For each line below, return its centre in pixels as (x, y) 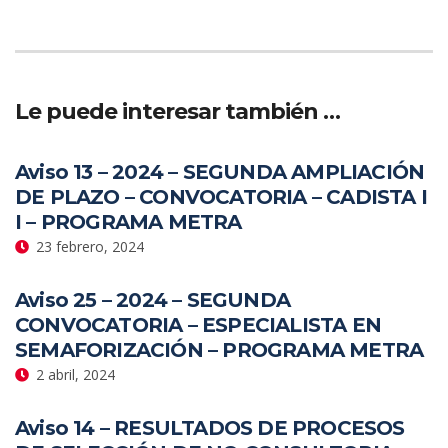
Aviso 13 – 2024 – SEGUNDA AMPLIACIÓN (220, 171)
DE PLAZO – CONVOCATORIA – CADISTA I (221, 196)
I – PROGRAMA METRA (128, 221)
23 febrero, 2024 (90, 246)
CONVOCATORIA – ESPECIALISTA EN (198, 324)
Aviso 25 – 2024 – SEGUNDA (152, 299)
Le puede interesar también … (177, 111)
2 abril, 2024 (75, 374)
